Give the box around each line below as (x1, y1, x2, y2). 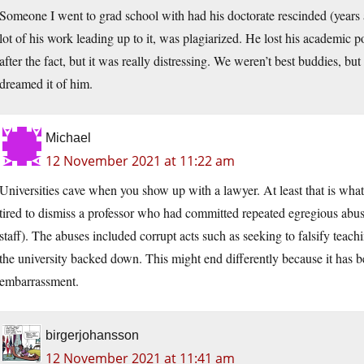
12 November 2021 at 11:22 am (45, 152, 235, 171)
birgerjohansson (45, 328, 139, 343)
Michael (45, 131, 91, 145)
